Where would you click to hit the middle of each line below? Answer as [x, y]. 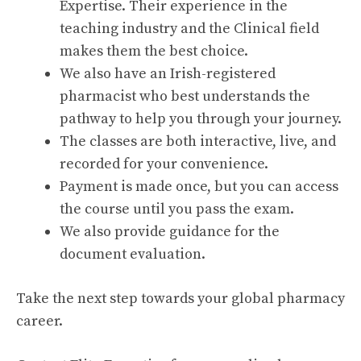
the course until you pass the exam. [177, 210]
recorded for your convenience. [164, 164]
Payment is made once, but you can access [199, 187]
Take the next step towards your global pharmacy [180, 299]
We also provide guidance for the [170, 232]
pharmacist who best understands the [185, 97]
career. [39, 322]
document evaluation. [133, 255]
